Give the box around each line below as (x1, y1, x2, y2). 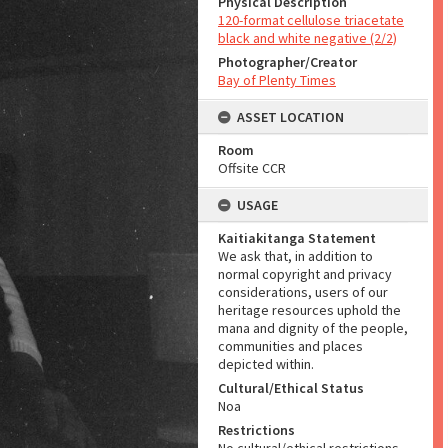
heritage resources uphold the (218, 301, 401, 319)
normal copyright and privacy (218, 265, 392, 283)
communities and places (218, 337, 363, 355)
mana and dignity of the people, (218, 319, 408, 337)
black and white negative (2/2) (218, 29, 397, 47)
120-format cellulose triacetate (218, 11, 404, 29)
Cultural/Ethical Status (218, 379, 364, 397)
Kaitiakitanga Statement (218, 229, 376, 247)
